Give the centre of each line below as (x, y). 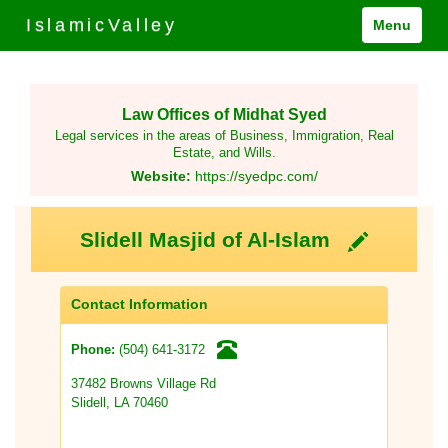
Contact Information (139, 304)
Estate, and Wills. (224, 153)
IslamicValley (102, 25)
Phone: (95, 350)
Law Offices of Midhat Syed (224, 113)
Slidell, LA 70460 (119, 403)
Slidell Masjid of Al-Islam (214, 240)
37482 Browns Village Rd (143, 384)
